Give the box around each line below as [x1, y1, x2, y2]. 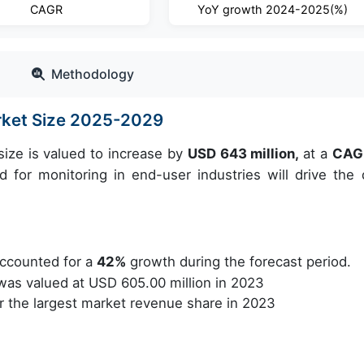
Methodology [51, 66, 134, 82]
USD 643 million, [187, 145, 304, 162]
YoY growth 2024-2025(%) [197, 2, 348, 16]
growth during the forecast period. [126, 253, 351, 270]
